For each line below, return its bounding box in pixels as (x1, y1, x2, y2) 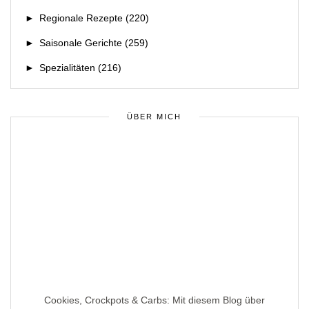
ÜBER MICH (127, 112, 181, 121)
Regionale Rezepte (39, 12, 123, 24)
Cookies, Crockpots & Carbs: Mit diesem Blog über (44, 295, 265, 306)
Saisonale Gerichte (39, 37, 122, 49)
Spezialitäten (39, 62, 95, 74)
